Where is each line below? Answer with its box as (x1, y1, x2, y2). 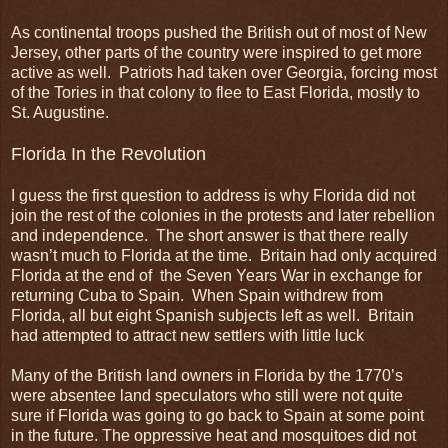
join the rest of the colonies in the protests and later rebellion (11, 206, 435, 224)
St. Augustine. (11, 103, 109, 121)
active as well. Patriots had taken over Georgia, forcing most (11, 63, 437, 81)
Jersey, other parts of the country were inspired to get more (11, 43, 422, 61)
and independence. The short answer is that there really (11, 226, 408, 244)
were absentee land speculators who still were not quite (11, 386, 403, 404)
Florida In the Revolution (11, 143, 206, 164)
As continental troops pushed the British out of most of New (11, 23, 427, 41)
